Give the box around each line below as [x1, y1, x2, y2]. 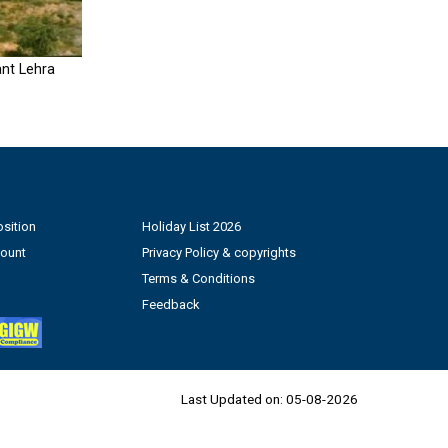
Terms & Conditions [141, 271, 255, 287]
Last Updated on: [181, 391, 286, 408]
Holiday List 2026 [141, 219, 241, 235]
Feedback [141, 297, 200, 313]
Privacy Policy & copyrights [141, 245, 296, 261]
